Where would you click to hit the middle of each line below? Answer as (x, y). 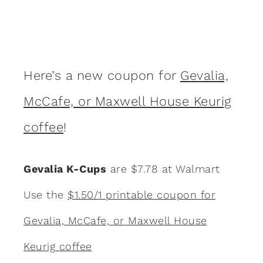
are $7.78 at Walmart (163, 168)
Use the (45, 194)
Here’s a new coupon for (102, 75)
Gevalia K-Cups (65, 168)
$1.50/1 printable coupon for (141, 194)
